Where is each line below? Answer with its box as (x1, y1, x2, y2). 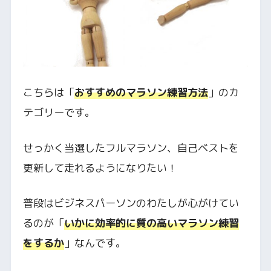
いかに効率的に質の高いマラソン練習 (64, 216, 239, 230)
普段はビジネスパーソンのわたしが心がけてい (22, 196, 239, 211)
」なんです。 (64, 236, 126, 250)
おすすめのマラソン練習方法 (74, 85, 208, 100)
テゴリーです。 (22, 105, 95, 120)
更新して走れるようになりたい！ (22, 160, 177, 175)
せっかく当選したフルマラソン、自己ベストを (22, 140, 239, 155)
